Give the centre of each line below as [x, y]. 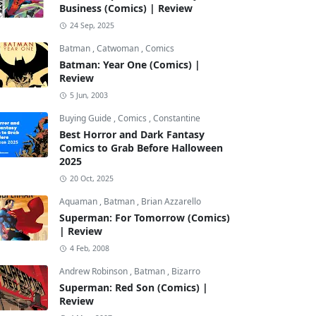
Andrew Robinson [95, 271]
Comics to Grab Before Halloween [141, 148]
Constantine [177, 118]
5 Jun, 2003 [89, 95]
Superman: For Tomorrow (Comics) [145, 218]
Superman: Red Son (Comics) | [134, 287]
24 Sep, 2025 [92, 25]
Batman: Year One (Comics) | [130, 65]
